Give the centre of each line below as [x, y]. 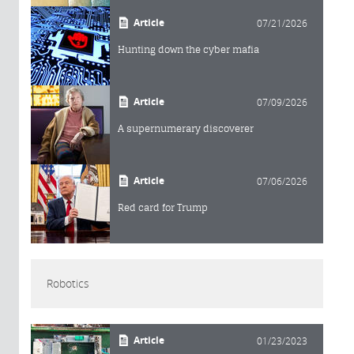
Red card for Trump [163, 207]
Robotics [68, 283]
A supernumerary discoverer [186, 128]
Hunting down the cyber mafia [188, 49]
